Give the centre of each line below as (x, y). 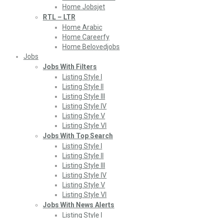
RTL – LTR (59, 17)
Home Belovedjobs (91, 47)
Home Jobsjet (84, 7)
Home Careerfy (86, 37)
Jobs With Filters (70, 67)
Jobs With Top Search (78, 136)
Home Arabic (82, 27)
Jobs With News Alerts (79, 205)
